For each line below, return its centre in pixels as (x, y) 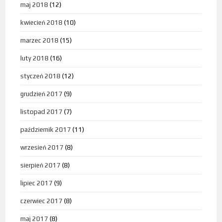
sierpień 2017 (41, 166)
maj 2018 (34, 5)
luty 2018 (35, 58)
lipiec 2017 (37, 183)
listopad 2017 (42, 112)
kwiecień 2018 (42, 23)
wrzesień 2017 (42, 148)
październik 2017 (46, 130)
